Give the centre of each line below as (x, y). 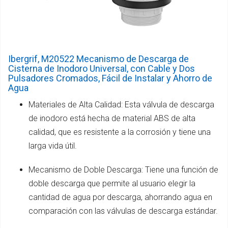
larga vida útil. (53, 146)
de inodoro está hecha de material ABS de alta (112, 118)
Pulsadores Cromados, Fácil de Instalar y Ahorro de (110, 78)
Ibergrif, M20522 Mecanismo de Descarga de (98, 59)
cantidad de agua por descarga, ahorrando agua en (120, 197)
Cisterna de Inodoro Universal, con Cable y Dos (102, 68)
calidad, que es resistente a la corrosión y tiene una (120, 132)
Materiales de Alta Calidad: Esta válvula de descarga (121, 104)
